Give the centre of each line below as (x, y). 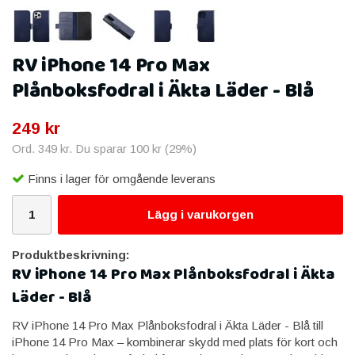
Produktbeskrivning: (71, 254)
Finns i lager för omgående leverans (122, 178)
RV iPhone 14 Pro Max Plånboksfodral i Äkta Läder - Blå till (168, 325)
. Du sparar (99, 149)
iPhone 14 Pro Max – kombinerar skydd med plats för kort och (175, 342)
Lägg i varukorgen (200, 214)
